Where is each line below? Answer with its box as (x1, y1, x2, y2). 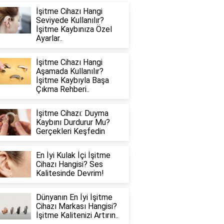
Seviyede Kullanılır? (35, 15, 104, 25)
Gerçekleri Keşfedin (35, 126, 105, 136)
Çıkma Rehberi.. (35, 84, 89, 94)
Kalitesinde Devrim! (35, 168, 104, 178)
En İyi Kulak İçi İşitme (35, 150, 110, 160)
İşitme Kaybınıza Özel (35, 24, 112, 34)
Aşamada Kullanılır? (35, 66, 103, 76)
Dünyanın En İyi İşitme (35, 192, 112, 202)
